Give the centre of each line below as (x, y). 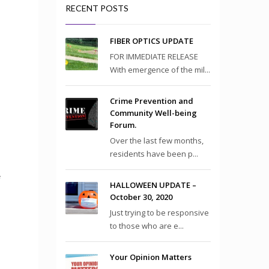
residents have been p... (154, 154)
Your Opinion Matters (150, 257)
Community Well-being (153, 113)
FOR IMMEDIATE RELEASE (154, 56)
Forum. (123, 125)
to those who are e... (147, 226)
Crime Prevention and (151, 101)
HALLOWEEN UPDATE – (153, 185)
